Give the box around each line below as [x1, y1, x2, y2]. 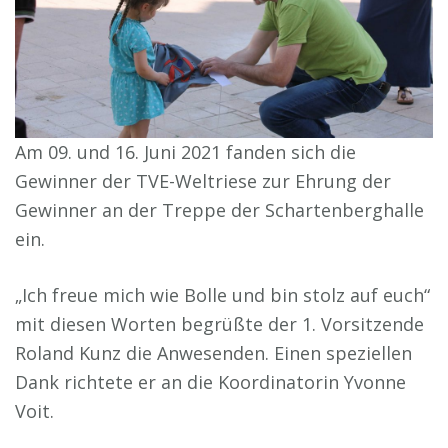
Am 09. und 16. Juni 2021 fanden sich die [15, 139, 356, 164]
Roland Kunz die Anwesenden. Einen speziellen [15, 340, 412, 365]
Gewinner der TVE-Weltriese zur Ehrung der [15, 168, 391, 193]
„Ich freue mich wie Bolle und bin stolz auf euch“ [15, 282, 430, 307]
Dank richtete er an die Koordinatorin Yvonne [15, 369, 406, 394]
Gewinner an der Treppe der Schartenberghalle [15, 197, 424, 222]
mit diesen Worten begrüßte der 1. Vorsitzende [15, 311, 424, 336]
